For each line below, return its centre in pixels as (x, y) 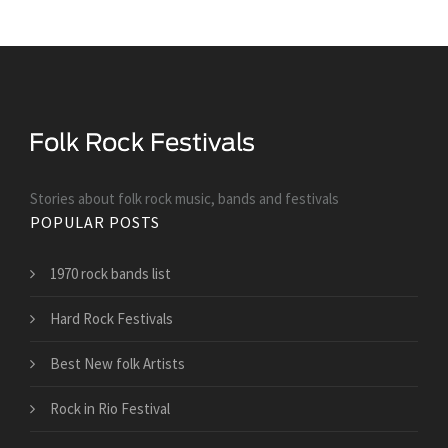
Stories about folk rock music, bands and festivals (184, 199)
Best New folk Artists (117, 364)
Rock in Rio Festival (110, 409)
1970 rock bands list (110, 274)
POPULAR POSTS (95, 222)
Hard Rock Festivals (111, 319)
